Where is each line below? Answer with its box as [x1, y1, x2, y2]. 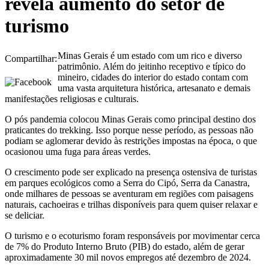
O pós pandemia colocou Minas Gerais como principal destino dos [5, 113, 256, 124]
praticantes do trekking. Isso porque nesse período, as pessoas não [5, 124, 253, 135]
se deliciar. [5, 210, 44, 220]
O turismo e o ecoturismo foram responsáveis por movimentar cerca [5, 230, 260, 241]
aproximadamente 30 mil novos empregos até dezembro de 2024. [5, 252, 251, 262]
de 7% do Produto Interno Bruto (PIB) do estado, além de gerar [5, 241, 244, 252]
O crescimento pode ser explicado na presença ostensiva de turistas [5, 166, 257, 177]
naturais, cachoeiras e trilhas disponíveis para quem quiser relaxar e [5, 199, 258, 210]
